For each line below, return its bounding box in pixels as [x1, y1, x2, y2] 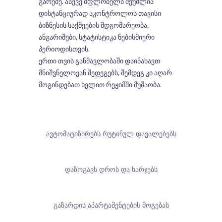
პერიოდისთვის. [38, 45, 90, 54]
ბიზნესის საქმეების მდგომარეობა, [38, 21, 149, 30]
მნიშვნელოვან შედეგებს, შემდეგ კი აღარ [38, 68, 172, 77]
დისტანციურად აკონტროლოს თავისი [38, 9, 161, 18]
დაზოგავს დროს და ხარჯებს [64, 165, 158, 174]
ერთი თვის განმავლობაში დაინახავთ [38, 56, 160, 65]
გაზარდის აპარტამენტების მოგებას [53, 200, 169, 210]
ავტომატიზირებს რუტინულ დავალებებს [46, 129, 176, 139]
